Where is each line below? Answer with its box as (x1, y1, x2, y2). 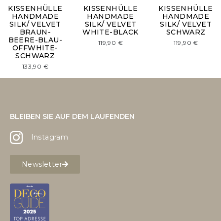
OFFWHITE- (12, 43, 58, 52)
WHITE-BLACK (82, 28, 139, 37)
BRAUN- (19, 28, 51, 37)
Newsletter (22, 159, 62, 169)
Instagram (31, 133, 69, 142)
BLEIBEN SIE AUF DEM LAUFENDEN (10, 111, 135, 121)
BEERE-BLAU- (8, 36, 63, 44)
